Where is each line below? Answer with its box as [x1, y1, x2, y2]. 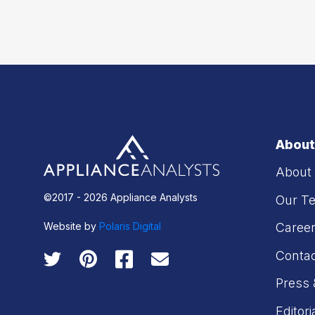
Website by [44, 219, 99, 232]
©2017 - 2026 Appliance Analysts [44, 191, 198, 203]
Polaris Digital [99, 219, 161, 232]
